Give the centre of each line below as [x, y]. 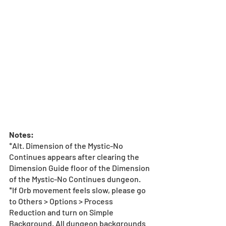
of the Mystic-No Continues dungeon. [75, 179]
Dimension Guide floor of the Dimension [80, 167]
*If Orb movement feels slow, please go [78, 190]
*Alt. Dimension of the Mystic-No [67, 145]
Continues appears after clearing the [75, 156]
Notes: [21, 134]
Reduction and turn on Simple [62, 212]
